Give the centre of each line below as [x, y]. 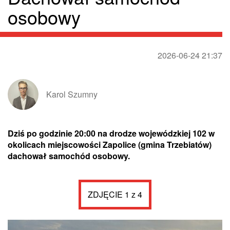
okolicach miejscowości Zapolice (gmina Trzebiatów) [110, 145]
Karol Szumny [72, 94]
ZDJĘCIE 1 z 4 [115, 195]
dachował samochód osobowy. [69, 156]
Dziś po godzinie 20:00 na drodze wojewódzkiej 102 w [111, 133]
